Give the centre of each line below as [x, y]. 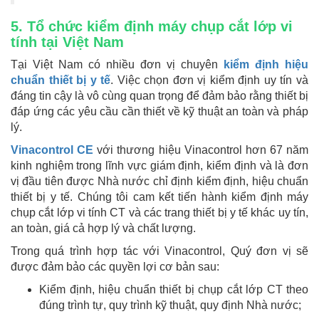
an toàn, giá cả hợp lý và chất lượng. [103, 229]
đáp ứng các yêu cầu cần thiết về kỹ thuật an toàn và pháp [159, 112]
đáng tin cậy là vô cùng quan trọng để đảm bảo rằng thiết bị [159, 96]
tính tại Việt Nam [67, 42]
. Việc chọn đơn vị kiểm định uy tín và [210, 80]
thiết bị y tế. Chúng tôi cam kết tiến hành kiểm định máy [159, 197]
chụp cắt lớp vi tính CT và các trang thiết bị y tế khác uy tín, [159, 213]
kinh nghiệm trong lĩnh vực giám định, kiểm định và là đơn [159, 166]
